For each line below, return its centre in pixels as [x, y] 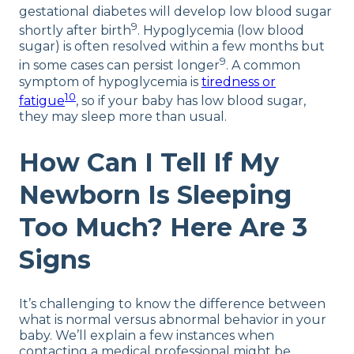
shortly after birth [75, 31]
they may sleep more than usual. [123, 117]
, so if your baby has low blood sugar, [191, 101]
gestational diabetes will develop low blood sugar [175, 12]
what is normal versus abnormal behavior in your [173, 320]
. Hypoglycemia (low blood [221, 31]
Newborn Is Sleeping [155, 194]
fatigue [42, 101]
